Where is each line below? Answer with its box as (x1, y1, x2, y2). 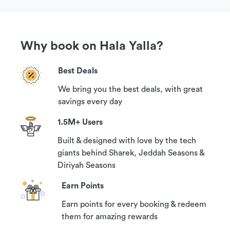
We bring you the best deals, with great (58, 85, 203, 93)
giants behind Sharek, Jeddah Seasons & (57, 149, 204, 157)
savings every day (58, 98, 122, 106)
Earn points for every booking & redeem (62, 200, 206, 208)
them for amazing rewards (62, 213, 158, 221)
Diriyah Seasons (57, 161, 116, 169)
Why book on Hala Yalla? (21, 40, 163, 52)
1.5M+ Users (57, 118, 103, 126)
